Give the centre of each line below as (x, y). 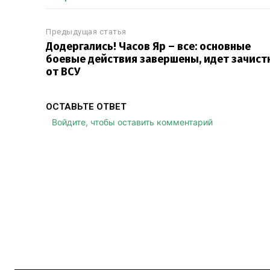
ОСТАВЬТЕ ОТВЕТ (86, 107)
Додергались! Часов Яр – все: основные (148, 46)
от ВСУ (63, 72)
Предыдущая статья (86, 32)
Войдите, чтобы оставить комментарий (132, 122)
